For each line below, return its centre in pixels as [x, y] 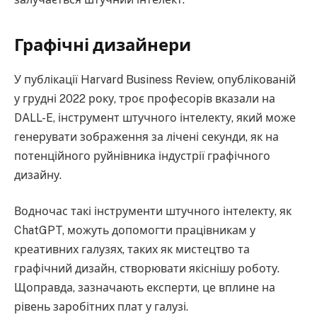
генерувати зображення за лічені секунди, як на [146, 137]
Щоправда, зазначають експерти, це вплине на [145, 288]
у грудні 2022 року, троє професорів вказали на [145, 98]
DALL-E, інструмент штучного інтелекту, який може [155, 117]
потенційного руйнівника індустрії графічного [142, 156]
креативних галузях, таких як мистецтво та [132, 250]
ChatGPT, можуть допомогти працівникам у [135, 231]
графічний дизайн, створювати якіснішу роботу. [147, 269]
